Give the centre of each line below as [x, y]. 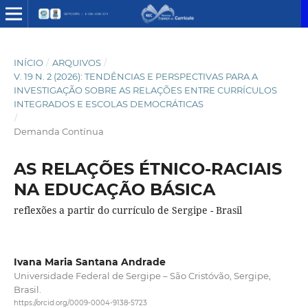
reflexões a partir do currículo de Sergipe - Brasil [128, 210]
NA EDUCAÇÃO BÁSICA [114, 189]
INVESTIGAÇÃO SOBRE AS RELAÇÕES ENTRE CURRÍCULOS [145, 90]
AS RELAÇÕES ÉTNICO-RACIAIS [147, 168]
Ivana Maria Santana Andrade [89, 262]
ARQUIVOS [76, 62]
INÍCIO [28, 62]
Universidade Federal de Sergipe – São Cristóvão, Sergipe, [142, 275]
